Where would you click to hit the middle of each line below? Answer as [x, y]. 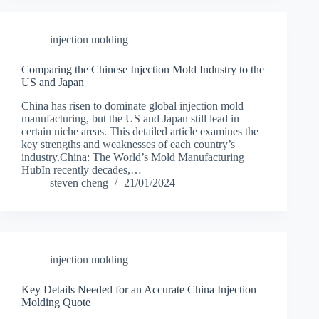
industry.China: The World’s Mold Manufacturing [133, 157]
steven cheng [79, 183]
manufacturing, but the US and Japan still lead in [130, 119]
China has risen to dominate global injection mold [132, 106]
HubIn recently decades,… [82, 170]
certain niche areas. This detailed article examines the [140, 132]
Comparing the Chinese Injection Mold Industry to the [143, 70]
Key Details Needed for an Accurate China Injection [139, 290]
